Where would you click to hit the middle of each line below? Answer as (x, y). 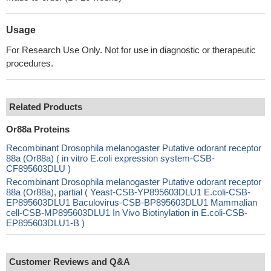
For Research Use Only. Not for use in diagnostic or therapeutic (131, 50)
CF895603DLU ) (38, 168)
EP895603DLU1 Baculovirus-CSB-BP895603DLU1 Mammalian (132, 202)
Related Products (46, 107)
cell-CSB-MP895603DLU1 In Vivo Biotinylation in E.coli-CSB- (127, 213)
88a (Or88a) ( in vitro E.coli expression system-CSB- (110, 158)
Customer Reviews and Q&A (70, 262)
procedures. (30, 63)
